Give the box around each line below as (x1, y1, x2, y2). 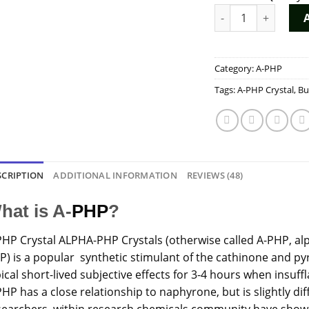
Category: (215, 61, 257, 74)
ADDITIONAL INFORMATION (53, 168, 177, 181)
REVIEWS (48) (186, 168, 243, 181)
